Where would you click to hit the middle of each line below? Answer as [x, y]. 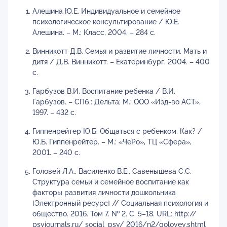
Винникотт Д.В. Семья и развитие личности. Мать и [120, 51]
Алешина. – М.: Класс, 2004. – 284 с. [94, 32]
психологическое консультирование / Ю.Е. [106, 22]
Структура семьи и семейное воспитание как [111, 182]
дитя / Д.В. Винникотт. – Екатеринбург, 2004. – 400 [121, 62]
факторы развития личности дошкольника [104, 193]
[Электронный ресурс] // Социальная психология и [120, 203]
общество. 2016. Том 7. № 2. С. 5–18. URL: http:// [115, 214]
